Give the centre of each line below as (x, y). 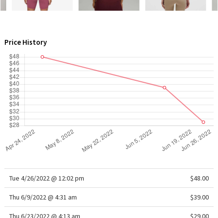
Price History (25, 42)
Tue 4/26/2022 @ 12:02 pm (46, 178)
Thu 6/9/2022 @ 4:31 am (43, 197)
